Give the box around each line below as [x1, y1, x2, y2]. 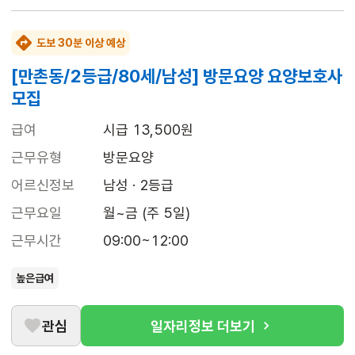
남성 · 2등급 [103, 177, 174, 194]
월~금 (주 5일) [103, 204, 190, 222]
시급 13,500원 [103, 121, 193, 139]
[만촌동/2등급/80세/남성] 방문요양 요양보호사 [11, 66, 342, 87]
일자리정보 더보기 [151, 317, 255, 334]
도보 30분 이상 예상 [36, 36, 125, 50]
